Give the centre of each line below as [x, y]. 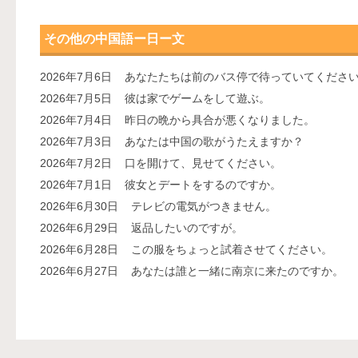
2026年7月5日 [76, 98]
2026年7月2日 [76, 163]
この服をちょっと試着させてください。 [232, 249]
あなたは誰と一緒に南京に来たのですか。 [237, 271]
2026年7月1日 [76, 185]
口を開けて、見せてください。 [203, 163]
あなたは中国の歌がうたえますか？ [214, 141]
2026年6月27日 [79, 271]
